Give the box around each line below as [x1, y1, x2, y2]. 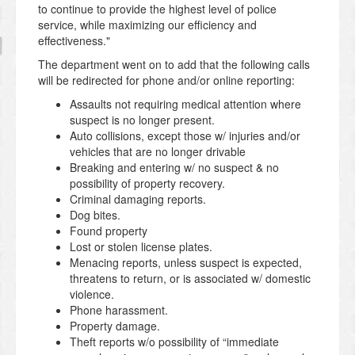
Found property [70, 223, 147, 239]
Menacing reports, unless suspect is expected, [70, 254, 302, 271]
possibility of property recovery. [70, 175, 225, 192]
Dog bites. [70, 207, 120, 223]
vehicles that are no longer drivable [70, 143, 246, 160]
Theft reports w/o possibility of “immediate [70, 334, 279, 350]
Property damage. [70, 318, 160, 334]
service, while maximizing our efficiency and [38, 17, 257, 33]
